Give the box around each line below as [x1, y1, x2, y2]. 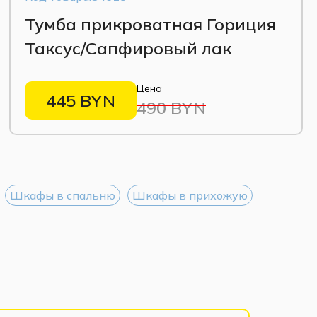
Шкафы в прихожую [132, 188, 248, 202]
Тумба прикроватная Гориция [25, 13, 277, 35]
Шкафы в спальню [10, 188, 115, 202]
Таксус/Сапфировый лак [25, 37, 232, 59]
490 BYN [137, 96, 207, 118]
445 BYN [46, 89, 116, 111]
